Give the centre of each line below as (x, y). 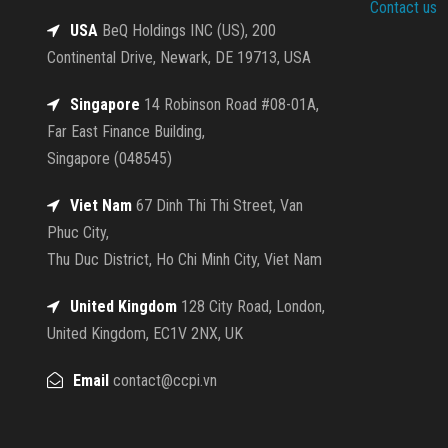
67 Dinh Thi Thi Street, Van (217, 205)
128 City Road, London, (251, 306)
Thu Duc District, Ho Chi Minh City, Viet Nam (184, 259)
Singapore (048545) (109, 158)
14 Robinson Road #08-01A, (229, 104)
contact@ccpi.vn (163, 380)
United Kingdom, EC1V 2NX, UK (145, 333)
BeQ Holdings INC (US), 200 (187, 30)
